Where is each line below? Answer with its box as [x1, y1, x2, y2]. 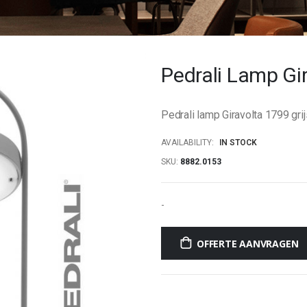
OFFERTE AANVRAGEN [197, 237, 299, 251]
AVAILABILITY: [161, 137, 214, 147]
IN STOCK [219, 137, 258, 147]
